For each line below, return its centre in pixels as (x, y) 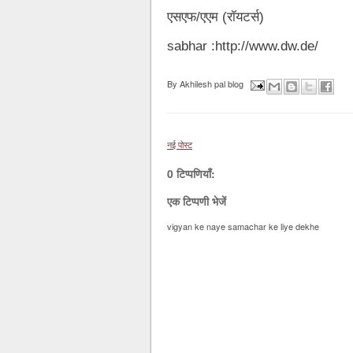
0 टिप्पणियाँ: (191, 173)
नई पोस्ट (180, 144)
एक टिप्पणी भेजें (197, 201)
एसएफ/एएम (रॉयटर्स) (216, 17)
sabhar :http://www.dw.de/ (243, 46)
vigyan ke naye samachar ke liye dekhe (243, 226)
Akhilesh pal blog (212, 84)
